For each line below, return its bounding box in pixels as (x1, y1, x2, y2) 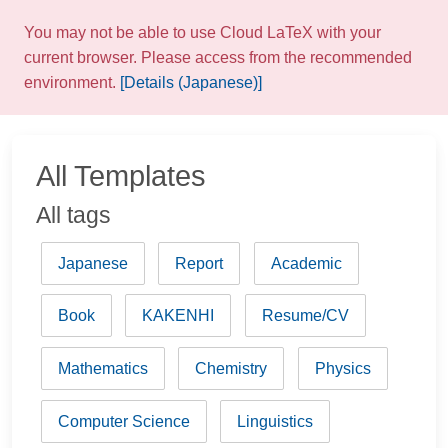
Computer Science (57, 412, 190, 430)
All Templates (36, 160, 206, 192)
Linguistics (237, 412, 314, 430)
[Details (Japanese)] (120, 74, 262, 91)
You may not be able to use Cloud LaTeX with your (24, 24, 381, 41)
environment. (24, 74, 120, 91)
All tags (36, 202, 111, 228)
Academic (270, 254, 342, 272)
